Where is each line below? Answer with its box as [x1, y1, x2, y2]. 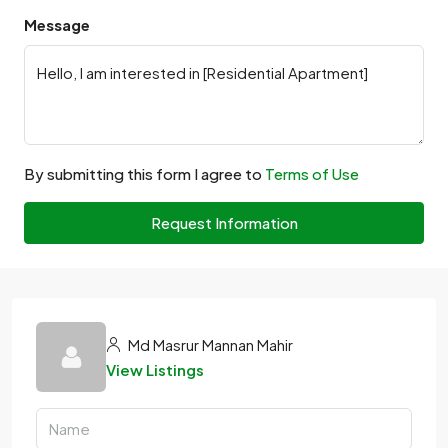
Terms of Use [265, 164, 359, 183]
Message [24, 15, 90, 34]
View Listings [106, 360, 204, 379]
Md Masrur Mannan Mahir [125, 335, 293, 354]
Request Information [150, 213, 298, 232]
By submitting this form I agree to [24, 164, 265, 183]
